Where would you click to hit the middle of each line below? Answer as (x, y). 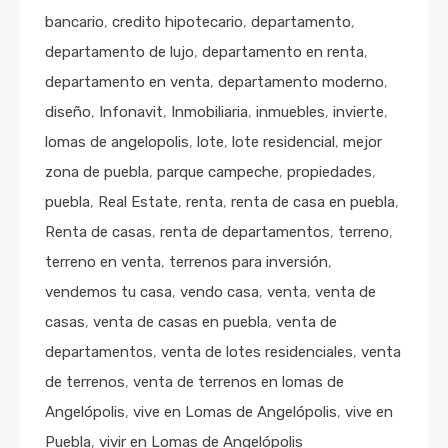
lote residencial (283, 142)
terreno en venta (103, 262)
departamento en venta (127, 82)
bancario (74, 22)
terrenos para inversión (248, 262)
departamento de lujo (119, 52)
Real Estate (138, 202)
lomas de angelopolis (117, 142)
